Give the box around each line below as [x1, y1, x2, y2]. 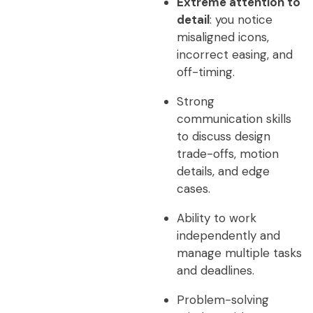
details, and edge [176, 163, 270, 179]
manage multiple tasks [176, 245, 302, 261]
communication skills [176, 111, 291, 126]
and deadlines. [176, 263, 254, 278]
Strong [176, 94, 214, 109]
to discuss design [176, 129, 270, 144]
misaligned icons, [176, 29, 269, 45]
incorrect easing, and [176, 47, 293, 62]
